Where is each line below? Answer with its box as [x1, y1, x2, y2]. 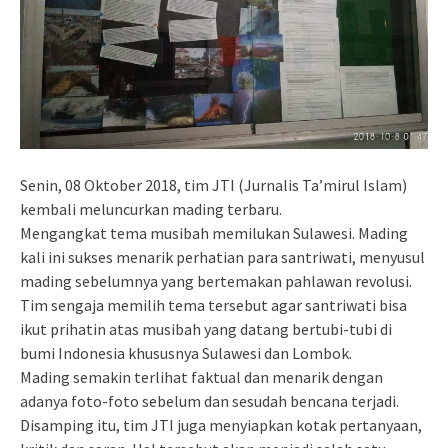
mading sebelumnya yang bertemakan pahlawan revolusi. [20, 270, 412, 291]
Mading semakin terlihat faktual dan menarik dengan [20, 366, 383, 387]
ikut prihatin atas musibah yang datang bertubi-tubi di [20, 318, 392, 339]
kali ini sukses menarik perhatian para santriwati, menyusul [20, 246, 425, 267]
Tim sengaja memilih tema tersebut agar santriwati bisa [20, 294, 407, 315]
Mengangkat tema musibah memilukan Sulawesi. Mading [20, 222, 408, 243]
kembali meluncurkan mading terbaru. [20, 198, 282, 219]
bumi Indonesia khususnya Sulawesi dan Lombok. [20, 342, 352, 363]
